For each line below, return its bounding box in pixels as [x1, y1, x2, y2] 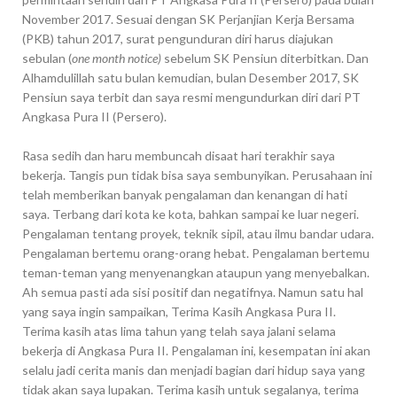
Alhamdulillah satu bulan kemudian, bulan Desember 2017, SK [21, 69, 359, 85]
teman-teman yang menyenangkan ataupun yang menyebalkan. [21, 264, 370, 280]
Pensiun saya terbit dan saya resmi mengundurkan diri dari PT [21, 89, 361, 105]
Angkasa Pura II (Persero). [21, 108, 167, 124]
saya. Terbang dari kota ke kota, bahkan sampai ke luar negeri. [21, 206, 359, 222]
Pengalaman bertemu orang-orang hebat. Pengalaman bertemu [21, 245, 370, 261]
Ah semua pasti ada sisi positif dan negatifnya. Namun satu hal [21, 284, 363, 300]
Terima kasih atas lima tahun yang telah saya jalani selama [21, 323, 336, 339]
